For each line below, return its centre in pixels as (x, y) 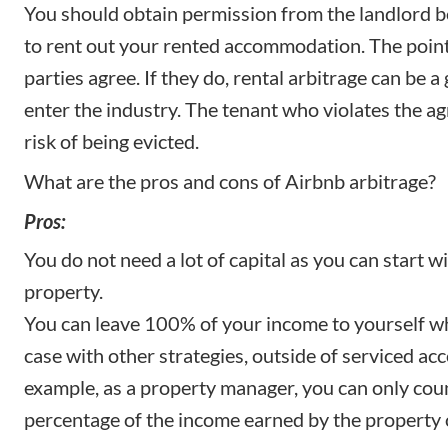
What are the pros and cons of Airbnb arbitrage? (230, 180)
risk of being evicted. (111, 140)
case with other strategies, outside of (183, 354)
